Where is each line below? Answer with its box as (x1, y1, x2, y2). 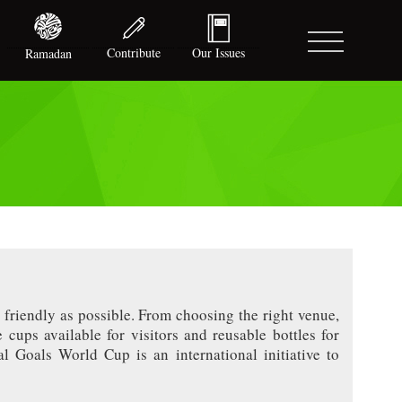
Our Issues (192, 44, 246, 61)
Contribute (106, 44, 161, 61)
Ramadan (24, 45, 72, 62)
